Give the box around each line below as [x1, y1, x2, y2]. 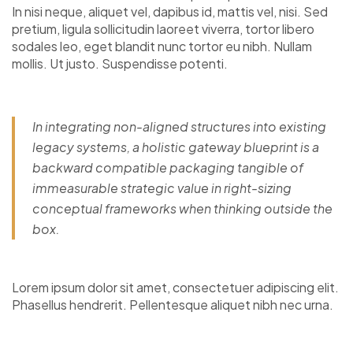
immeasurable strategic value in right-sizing [32, 180, 292, 196]
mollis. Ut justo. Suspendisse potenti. [12, 55, 228, 72]
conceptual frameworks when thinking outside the [32, 200, 333, 217]
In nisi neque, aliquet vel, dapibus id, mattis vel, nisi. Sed [12, 3, 328, 20]
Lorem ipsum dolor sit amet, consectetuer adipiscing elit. [12, 279, 339, 295]
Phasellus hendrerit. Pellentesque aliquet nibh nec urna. [12, 296, 333, 313]
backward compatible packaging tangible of [32, 159, 303, 176]
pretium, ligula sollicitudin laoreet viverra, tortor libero [12, 20, 314, 37]
